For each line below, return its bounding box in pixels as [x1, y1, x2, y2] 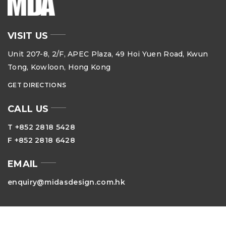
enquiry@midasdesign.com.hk [8, 177, 125, 187]
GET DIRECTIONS [8, 81, 67, 89]
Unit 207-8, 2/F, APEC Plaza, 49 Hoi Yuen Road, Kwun [8, 49, 208, 59]
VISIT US [8, 30, 48, 41]
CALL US [8, 103, 49, 115]
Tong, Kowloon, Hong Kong [8, 62, 111, 72]
